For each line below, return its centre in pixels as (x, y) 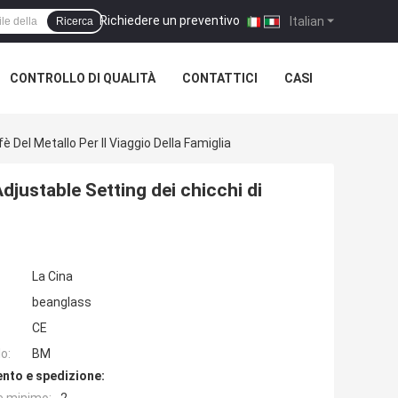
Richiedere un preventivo (170, 20)
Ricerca (75, 21)
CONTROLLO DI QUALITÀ (83, 78)
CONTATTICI (220, 78)
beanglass (62, 302)
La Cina (52, 277)
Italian (306, 21)
